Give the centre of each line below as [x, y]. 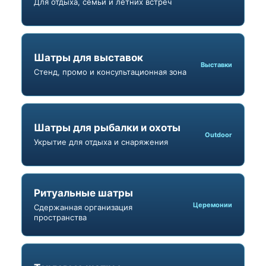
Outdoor [218, 134]
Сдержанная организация [83, 207]
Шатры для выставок [88, 58]
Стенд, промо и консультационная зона [110, 72]
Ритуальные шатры [83, 193]
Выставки [216, 64]
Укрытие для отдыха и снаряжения [101, 142]
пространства [60, 217]
